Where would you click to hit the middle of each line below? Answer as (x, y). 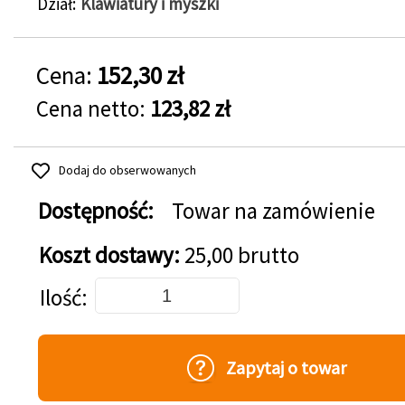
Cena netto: (93, 108)
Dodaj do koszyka (61, 282)
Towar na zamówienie (273, 211)
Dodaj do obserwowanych (127, 170)
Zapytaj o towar (287, 367)
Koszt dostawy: (112, 255)
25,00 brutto (242, 255)
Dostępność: (96, 211)
